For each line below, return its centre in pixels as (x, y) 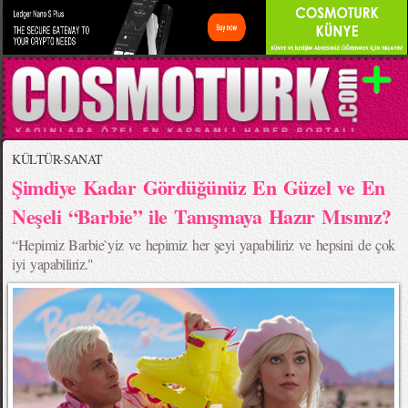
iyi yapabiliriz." (53, 264)
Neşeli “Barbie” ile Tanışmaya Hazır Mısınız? (202, 216)
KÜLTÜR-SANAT (57, 159)
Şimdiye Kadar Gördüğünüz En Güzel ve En (199, 187)
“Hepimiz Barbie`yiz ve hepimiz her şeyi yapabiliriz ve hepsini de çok (204, 245)
